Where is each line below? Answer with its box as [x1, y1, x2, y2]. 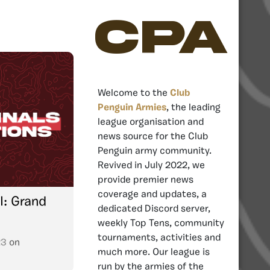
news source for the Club [98, 131, 208, 142]
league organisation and [98, 117, 204, 127]
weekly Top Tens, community [98, 218, 224, 228]
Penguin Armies [98, 102, 166, 113]
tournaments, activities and [98, 233, 221, 243]
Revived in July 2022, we [98, 160, 205, 171]
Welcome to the [98, 88, 170, 98]
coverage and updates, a [98, 189, 207, 199]
